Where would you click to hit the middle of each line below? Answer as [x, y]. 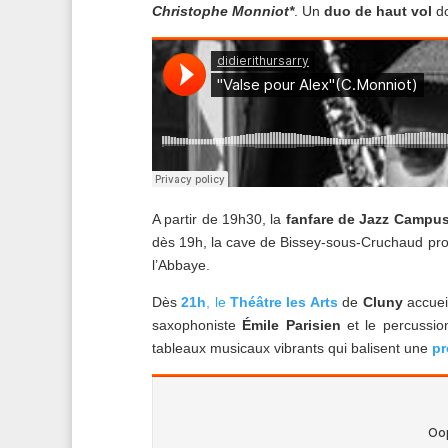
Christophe [190, 11]
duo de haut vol [378, 11]
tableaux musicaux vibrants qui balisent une [292, 348]
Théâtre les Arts [284, 302]
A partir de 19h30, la [217, 219]
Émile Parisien [291, 325]
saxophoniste [197, 325]
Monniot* [263, 11]
